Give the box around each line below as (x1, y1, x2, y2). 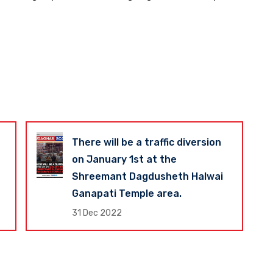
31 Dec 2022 (71, 208, 122, 219)
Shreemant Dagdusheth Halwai (71, 171, 223, 183)
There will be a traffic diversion (71, 136, 221, 149)
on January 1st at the (71, 154, 177, 166)
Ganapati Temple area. (71, 188, 182, 200)
